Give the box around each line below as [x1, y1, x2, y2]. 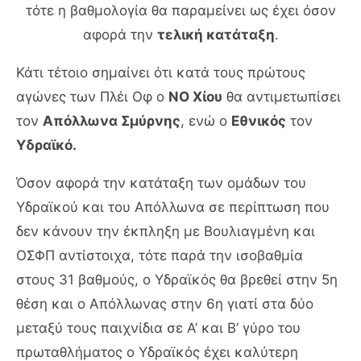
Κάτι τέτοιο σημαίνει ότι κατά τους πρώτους [16, 64, 305, 81]
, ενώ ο [180, 112, 231, 129]
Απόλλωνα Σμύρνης [43, 112, 180, 129]
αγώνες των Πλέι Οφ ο [16, 88, 168, 105]
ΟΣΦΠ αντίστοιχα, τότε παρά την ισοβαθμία [16, 247, 303, 263]
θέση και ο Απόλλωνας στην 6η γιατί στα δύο [16, 295, 313, 312]
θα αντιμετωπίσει [222, 88, 341, 105]
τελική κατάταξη [156, 26, 275, 43]
